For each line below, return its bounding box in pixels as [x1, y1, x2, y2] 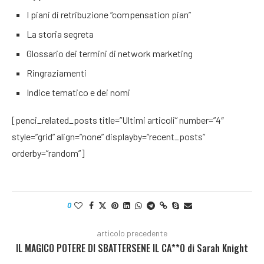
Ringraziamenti [27, 67, 87, 78]
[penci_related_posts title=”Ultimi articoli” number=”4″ [12, 114, 224, 126]
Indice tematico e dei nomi [27, 87, 130, 98]
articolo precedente [97, 228, 167, 238]
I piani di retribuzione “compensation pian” [27, 9, 191, 20]
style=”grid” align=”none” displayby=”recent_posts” [12, 131, 205, 142]
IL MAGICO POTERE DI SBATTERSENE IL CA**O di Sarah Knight [16, 241, 248, 255]
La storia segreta [27, 28, 94, 39]
